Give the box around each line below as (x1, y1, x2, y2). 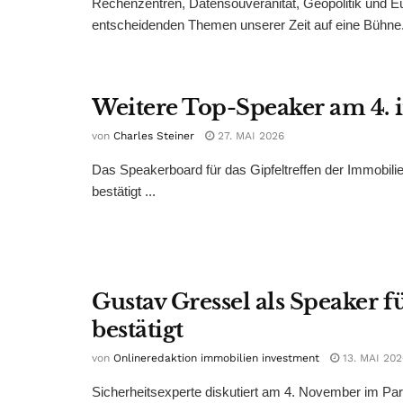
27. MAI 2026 (214, 129, 284, 142)
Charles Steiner (113, 129, 194, 142)
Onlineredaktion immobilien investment (113, 351, 319, 364)
